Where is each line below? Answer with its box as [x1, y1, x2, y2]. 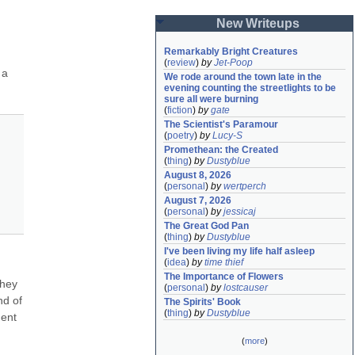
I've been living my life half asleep [164, 246, 315, 257]
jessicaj [223, 206, 256, 217]
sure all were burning [164, 94, 258, 105]
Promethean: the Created [164, 144, 278, 155]
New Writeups [216, 17, 300, 30]
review [167, 57, 196, 68]
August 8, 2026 [164, 170, 231, 181]
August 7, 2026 [164, 195, 231, 206]
